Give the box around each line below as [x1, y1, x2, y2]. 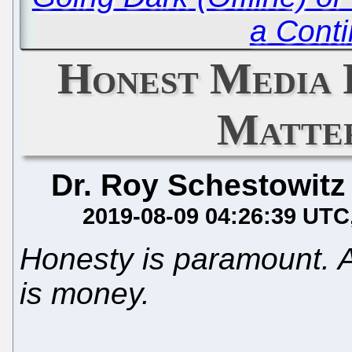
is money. [20, 276, 150, 310]
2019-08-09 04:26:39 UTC [82, 202, 350, 229]
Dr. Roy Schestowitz [51, 167, 346, 202]
